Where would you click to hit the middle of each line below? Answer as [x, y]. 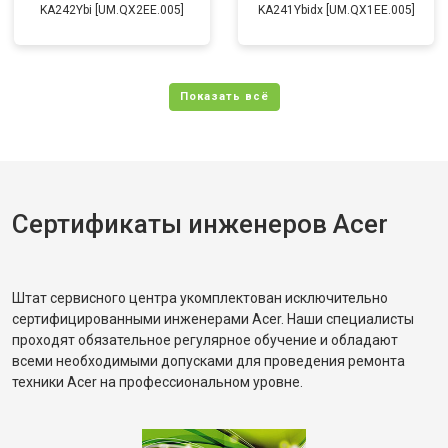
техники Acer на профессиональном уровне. [157, 382]
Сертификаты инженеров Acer [200, 224]
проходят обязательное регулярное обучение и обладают [205, 340]
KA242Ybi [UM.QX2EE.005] [112, 10]
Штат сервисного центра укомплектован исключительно [200, 298]
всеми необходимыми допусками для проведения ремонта [208, 361]
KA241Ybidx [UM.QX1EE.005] [336, 10]
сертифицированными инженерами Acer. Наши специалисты [213, 319]
